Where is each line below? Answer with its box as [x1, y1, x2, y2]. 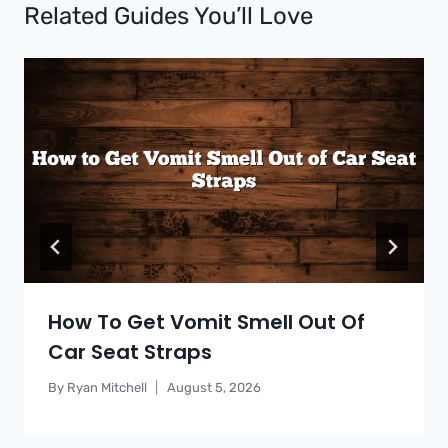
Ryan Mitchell [67, 379, 148, 395]
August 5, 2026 [167, 379, 262, 395]
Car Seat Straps [48, 337, 212, 366]
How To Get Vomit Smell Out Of [48, 307, 365, 336]
